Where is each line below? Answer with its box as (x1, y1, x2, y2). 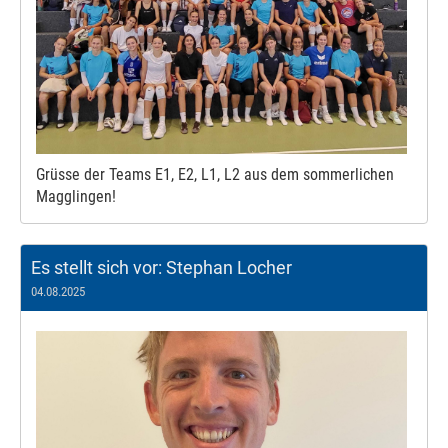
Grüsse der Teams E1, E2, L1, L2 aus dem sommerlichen (36, 165, 394, 185)
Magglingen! (36, 187, 116, 207)
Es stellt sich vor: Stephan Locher (31, 257, 292, 279)
